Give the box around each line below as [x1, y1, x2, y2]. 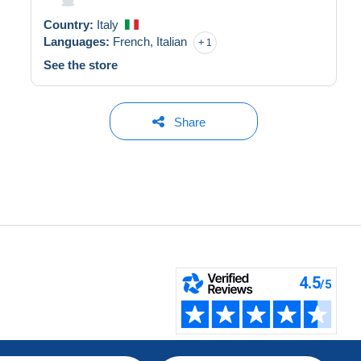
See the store [44, 57, 118, 72]
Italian [156, 34, 187, 48]
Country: [44, 17, 97, 31]
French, [113, 34, 156, 48]
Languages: [44, 34, 113, 48]
